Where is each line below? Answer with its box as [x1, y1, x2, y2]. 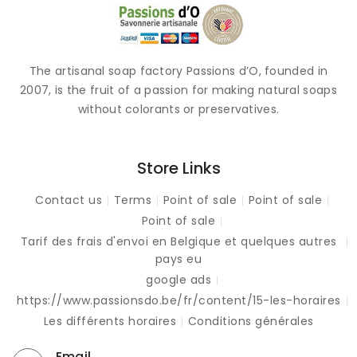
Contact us [35, 191, 102, 208]
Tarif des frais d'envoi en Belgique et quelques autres [20, 233, 337, 249]
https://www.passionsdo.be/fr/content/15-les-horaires [16, 292, 341, 308]
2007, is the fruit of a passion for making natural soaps [20, 81, 337, 98]
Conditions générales [187, 312, 314, 329]
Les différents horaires [43, 312, 176, 329]
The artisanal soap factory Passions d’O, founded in [29, 62, 328, 79]
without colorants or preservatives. [77, 100, 280, 117]
